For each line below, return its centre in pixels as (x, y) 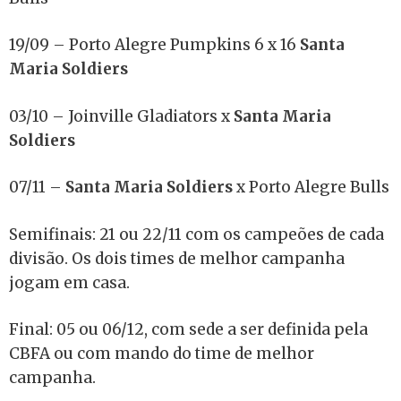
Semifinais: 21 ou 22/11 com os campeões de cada (196, 234)
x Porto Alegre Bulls (311, 187)
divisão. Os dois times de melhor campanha (177, 258)
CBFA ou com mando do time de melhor (162, 354)
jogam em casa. (69, 282)
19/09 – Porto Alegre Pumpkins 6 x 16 (154, 45)
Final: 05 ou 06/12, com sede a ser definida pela (188, 329)
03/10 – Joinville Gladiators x (121, 116)
